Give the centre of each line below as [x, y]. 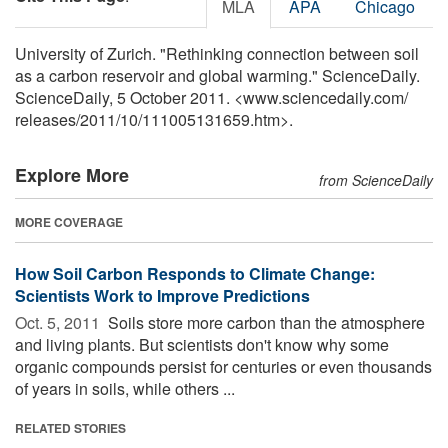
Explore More [72, 174]
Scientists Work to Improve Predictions [162, 295]
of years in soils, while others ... [125, 388]
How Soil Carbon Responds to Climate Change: [195, 273]
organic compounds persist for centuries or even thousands [223, 366]
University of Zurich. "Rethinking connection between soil [217, 53]
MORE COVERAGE [69, 221]
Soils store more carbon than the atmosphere [264, 322]
